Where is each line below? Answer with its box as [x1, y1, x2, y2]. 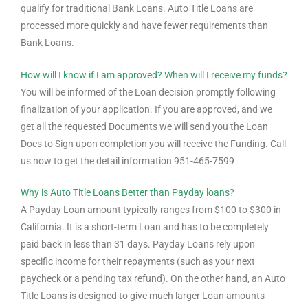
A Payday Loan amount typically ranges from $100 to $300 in [21, 204, 281, 216]
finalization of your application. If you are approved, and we [21, 103, 272, 115]
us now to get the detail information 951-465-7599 [21, 155, 234, 166]
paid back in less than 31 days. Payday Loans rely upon [21, 239, 255, 250]
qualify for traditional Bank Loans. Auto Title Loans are [21, 2, 253, 14]
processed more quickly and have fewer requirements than [21, 19, 268, 31]
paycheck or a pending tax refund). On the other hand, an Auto [21, 273, 285, 285]
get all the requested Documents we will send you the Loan [21, 120, 268, 132]
